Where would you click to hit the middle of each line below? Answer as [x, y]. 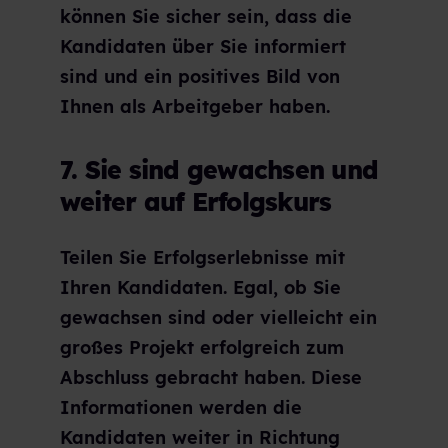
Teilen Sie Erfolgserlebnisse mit [202, 258]
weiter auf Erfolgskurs [196, 202]
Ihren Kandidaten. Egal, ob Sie [200, 288]
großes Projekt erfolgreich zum [202, 348]
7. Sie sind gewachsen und [219, 170]
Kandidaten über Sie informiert [203, 46]
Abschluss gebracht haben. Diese [211, 378]
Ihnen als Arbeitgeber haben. [195, 106]
